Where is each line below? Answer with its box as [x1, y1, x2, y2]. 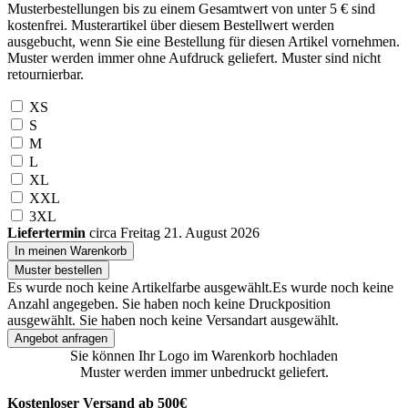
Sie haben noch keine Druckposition [122, 296, 331, 312]
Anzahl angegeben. [7, 296, 118, 312]
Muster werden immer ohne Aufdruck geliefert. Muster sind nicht [7, 50, 381, 66]
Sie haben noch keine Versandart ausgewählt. [79, 312, 339, 329]
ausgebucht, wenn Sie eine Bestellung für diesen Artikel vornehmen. [7, 34, 400, 50]
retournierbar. [7, 66, 84, 83]
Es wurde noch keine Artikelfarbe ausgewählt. [7, 280, 272, 296]
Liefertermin [7, 225, 86, 241]
